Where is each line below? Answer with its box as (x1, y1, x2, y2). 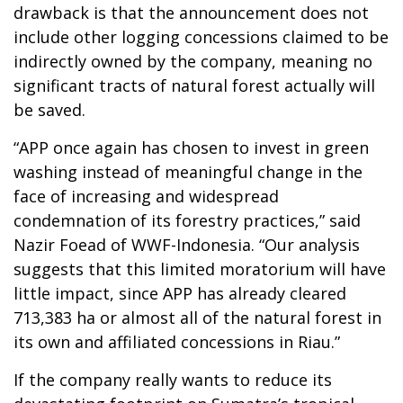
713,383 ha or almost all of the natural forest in (13, 306, 381, 328)
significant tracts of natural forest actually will (13, 74, 375, 96)
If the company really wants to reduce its (13, 368, 332, 390)
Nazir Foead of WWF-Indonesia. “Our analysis (13, 233, 360, 255)
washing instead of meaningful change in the (13, 160, 363, 183)
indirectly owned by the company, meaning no (13, 49, 372, 72)
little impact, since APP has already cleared (13, 282, 346, 304)
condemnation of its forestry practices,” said (13, 209, 361, 231)
